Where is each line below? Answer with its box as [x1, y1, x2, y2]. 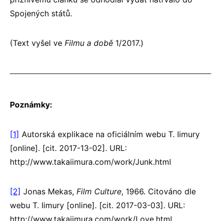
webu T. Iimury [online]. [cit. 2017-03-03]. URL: [10, 200, 185, 210]
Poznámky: [10, 99, 52, 110]
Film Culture [76, 186, 121, 196]
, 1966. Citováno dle [121, 186, 196, 196]
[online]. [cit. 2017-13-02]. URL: [10, 143, 127, 153]
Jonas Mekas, [21, 186, 76, 196]
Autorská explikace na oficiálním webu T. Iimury [19, 129, 200, 139]
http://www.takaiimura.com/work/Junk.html [10, 156, 171, 167]
